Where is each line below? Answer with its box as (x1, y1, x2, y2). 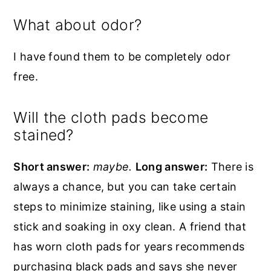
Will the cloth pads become (13, 108, 209, 126)
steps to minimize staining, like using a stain (13, 200, 246, 213)
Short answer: (13, 160, 90, 173)
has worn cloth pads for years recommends (13, 240, 245, 253)
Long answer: (135, 160, 208, 173)
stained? (13, 125, 74, 144)
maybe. (93, 160, 132, 173)
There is (207, 160, 254, 173)
